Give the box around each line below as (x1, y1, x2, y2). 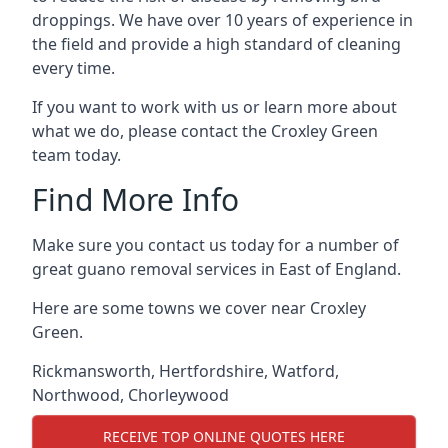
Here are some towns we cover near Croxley (32, 297, 366, 319)
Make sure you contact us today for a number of (32, 234, 399, 256)
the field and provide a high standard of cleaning (32, 33, 401, 55)
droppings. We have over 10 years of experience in (32, 9, 413, 31)
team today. (32, 144, 121, 166)
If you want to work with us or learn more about (32, 96, 397, 118)
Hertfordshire (159, 360, 264, 382)
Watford (272, 360, 335, 382)
